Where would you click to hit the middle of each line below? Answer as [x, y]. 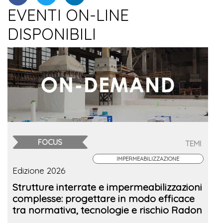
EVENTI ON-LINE [68, 15]
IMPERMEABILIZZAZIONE [148, 159]
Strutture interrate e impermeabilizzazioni [107, 187]
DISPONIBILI [52, 34]
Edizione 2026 [39, 171]
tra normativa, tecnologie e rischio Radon [107, 210]
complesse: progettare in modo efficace [104, 199]
